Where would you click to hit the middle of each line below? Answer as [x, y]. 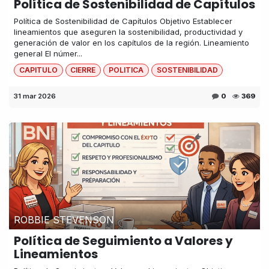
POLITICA [126, 70]
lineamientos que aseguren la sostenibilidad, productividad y [128, 32]
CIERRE [83, 70]
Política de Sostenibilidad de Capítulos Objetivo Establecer [123, 21]
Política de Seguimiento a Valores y [123, 241]
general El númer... [48, 53]
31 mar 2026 [35, 96]
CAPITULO [38, 70]
